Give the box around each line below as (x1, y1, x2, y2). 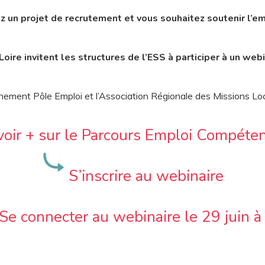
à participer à (166, 51, 230, 64)
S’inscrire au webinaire (64, 166, 224, 186)
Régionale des (151, 90, 213, 102)
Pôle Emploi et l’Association (33, 90, 151, 102)
